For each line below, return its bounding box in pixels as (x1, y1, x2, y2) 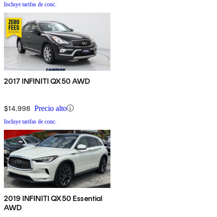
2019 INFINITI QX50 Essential (4, 193, 103, 203)
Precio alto (34, 104, 67, 112)
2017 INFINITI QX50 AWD (4, 76, 91, 86)
